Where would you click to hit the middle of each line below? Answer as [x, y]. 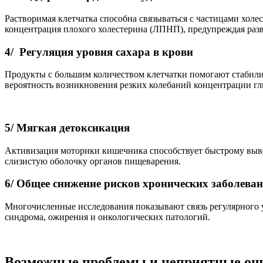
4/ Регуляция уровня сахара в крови [99, 52]
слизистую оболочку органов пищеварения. [93, 161]
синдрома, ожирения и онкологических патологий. [107, 217]
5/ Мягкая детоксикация [67, 127]
